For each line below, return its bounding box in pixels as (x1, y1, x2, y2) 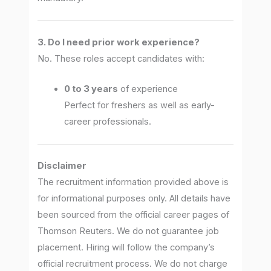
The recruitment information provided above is (38, 177, 229, 188)
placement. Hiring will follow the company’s (38, 242, 215, 253)
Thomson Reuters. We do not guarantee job (38, 226, 220, 237)
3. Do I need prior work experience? (38, 36, 200, 48)
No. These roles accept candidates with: (38, 53, 205, 64)
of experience (118, 83, 178, 95)
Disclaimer (38, 160, 87, 172)
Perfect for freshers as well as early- (64, 100, 215, 111)
